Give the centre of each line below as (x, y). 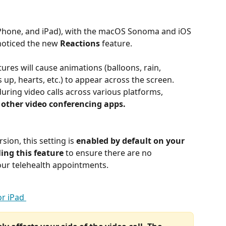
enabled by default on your (131, 140)
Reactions (80, 43)
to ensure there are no (109, 153)
